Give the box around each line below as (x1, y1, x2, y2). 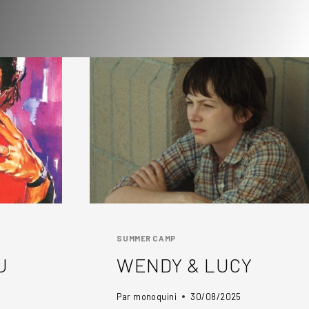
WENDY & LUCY (117, 253, 252, 277)
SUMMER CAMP (117, 233, 176, 243)
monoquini (133, 291, 177, 303)
